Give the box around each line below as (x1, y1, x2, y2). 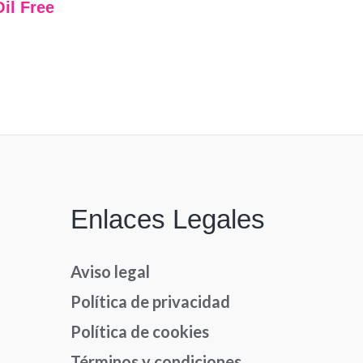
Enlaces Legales (70, 204, 266, 234)
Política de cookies (70, 322, 210, 342)
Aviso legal (70, 262, 151, 282)
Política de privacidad (70, 292, 231, 312)
